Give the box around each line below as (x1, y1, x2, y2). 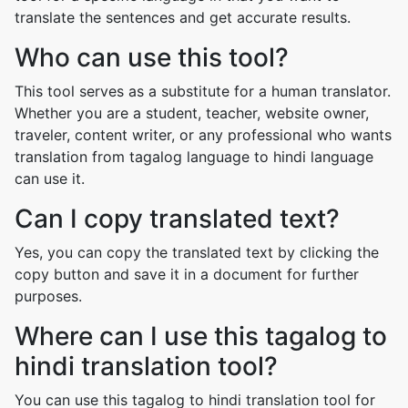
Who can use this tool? (15, 42, 289, 73)
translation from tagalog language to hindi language (15, 148, 373, 166)
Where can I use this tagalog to (15, 321, 387, 352)
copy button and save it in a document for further (15, 265, 359, 283)
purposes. (15, 287, 82, 305)
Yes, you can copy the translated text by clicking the (15, 243, 379, 261)
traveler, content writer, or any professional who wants (15, 126, 392, 144)
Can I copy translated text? (15, 203, 340, 234)
